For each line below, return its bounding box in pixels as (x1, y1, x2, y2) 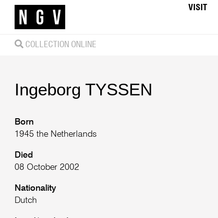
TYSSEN (85, 79, 152, 99)
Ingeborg (14, 79, 85, 99)
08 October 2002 (14, 163, 79, 172)
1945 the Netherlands (14, 130, 97, 139)
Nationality (14, 183, 56, 193)
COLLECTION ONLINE (23, 40, 96, 49)
